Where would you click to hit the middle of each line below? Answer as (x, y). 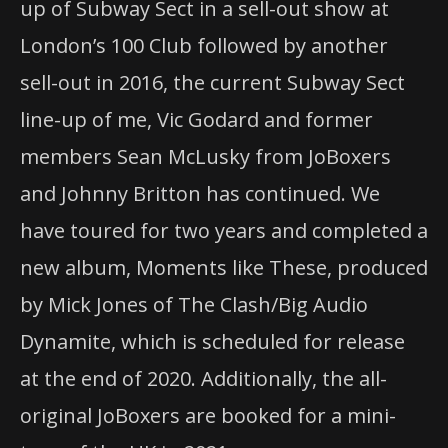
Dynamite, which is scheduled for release (212, 342)
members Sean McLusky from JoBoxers (205, 157)
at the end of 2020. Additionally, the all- (203, 379)
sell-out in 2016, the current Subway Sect (212, 83)
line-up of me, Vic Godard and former (196, 120)
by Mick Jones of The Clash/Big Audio (194, 305)
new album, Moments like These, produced (224, 268)
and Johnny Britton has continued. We (200, 194)
